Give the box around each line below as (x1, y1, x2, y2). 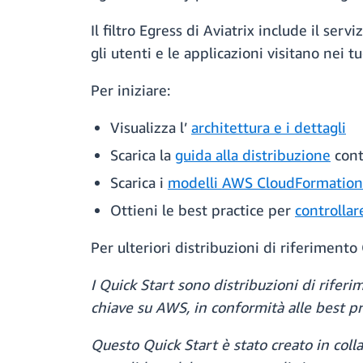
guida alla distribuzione (175, 146, 331, 164)
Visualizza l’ (110, 118, 191, 137)
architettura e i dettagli (191, 118, 346, 137)
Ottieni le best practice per (110, 201, 295, 220)
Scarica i (110, 173, 168, 192)
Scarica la (110, 146, 175, 164)
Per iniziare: (91, 81, 170, 100)
